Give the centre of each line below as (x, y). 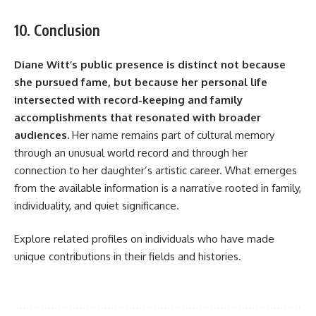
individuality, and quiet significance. (97, 205)
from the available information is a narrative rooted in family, (158, 188)
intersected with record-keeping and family (128, 99)
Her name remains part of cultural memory (172, 135)
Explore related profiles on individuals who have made (144, 239)
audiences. (42, 135)
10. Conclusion (57, 30)
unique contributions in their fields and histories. (128, 257)
